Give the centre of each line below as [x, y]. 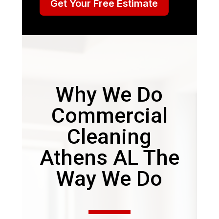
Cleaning [109, 136]
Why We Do [109, 94]
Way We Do [109, 178]
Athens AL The [109, 157]
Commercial [109, 115]
